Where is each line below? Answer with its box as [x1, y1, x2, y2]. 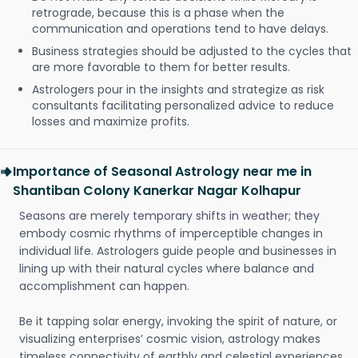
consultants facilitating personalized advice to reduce [32, 97, 334, 113]
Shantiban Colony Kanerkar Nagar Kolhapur [13, 181, 301, 200]
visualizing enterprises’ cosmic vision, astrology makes [19, 331, 320, 347]
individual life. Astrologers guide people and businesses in [19, 243, 336, 259]
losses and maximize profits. [32, 113, 189, 129]
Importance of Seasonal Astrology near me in [13, 162, 312, 181]
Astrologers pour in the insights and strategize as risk [32, 82, 324, 97]
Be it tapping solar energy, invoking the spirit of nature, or [19, 313, 337, 329]
